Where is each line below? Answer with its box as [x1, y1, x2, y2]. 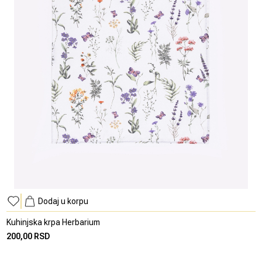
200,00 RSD [6, 232, 51, 242]
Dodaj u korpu [38, 196, 89, 206]
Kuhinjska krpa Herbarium [6, 218, 101, 227]
